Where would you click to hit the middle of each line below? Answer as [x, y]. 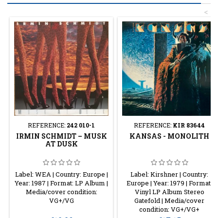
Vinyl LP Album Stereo [169, 191]
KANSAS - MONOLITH [169, 136]
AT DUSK [61, 144]
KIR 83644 [189, 125]
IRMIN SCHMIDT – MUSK [61, 136]
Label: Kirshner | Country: [169, 174]
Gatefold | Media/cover [169, 200]
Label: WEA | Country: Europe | [61, 174]
